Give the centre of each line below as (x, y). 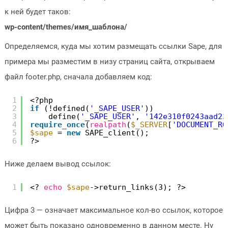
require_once (57, 124)
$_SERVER (149, 124)
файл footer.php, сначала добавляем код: (78, 77)
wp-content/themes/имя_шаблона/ (66, 27)
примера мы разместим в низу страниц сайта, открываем (109, 62)
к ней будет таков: (37, 12)
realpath (108, 124)
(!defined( (66, 108)
